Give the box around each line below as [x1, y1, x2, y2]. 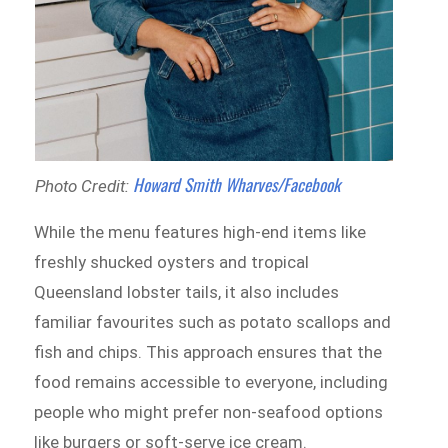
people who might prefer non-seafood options [34, 401, 384, 422]
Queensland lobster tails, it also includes [34, 281, 340, 302]
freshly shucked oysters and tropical [34, 251, 310, 272]
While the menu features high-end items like [34, 221, 367, 242]
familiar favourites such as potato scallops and [34, 311, 392, 332]
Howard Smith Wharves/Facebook [132, 171, 340, 197]
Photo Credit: [34, 175, 133, 196]
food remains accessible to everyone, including [34, 371, 389, 392]
